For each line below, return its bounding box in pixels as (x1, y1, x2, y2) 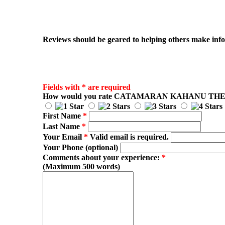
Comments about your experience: (42, 153, 162, 162)
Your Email (42, 133, 84, 142)
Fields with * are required (42, 83, 131, 92)
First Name (42, 111, 83, 121)
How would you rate (42, 92, 114, 101)
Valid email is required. (87, 133, 169, 142)
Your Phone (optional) (42, 143, 118, 152)
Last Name (42, 122, 82, 131)
